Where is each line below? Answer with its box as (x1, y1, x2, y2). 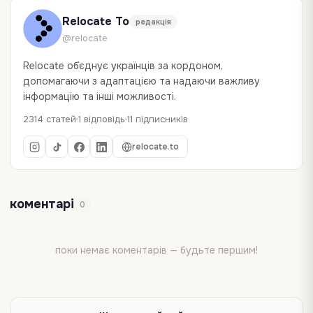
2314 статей (23, 113, 76, 125)
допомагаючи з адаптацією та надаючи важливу (23, 75, 260, 87)
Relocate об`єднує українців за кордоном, (23, 59, 223, 72)
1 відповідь (78, 113, 125, 125)
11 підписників (127, 113, 188, 125)
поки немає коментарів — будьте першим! (55, 244, 258, 256)
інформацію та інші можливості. (23, 90, 176, 103)
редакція (136, 16, 171, 27)
